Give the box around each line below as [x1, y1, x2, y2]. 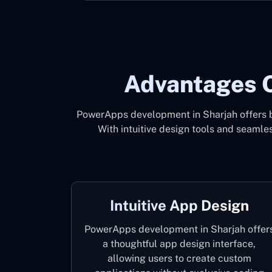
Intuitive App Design [109, 197, 249, 214]
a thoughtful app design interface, [103, 238, 256, 250]
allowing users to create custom [107, 253, 251, 264]
